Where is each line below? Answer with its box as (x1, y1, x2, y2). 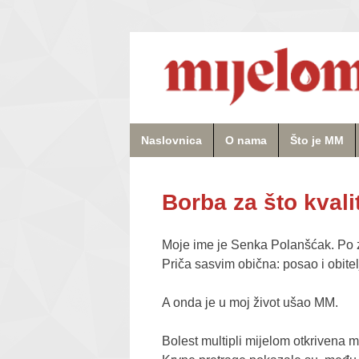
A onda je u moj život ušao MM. (162, 296, 338, 310)
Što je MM (290, 133, 344, 147)
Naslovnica (141, 133, 202, 147)
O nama (225, 133, 267, 147)
